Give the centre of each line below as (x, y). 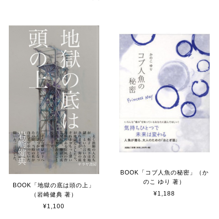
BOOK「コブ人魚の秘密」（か (164, 172)
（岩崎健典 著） (54, 194)
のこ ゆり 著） (164, 182)
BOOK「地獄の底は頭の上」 (54, 185)
